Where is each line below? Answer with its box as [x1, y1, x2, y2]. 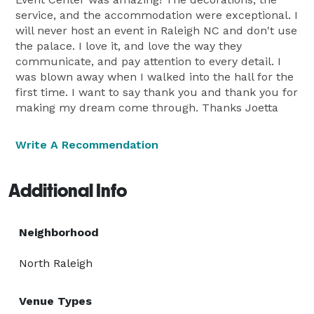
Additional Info [8, 179, 127, 201]
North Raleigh [19, 256, 93, 270]
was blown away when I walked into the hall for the [15, 69, 294, 83]
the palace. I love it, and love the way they [15, 39, 242, 53]
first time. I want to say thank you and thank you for [15, 85, 298, 99]
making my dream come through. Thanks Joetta [15, 100, 278, 114]
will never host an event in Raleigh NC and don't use [15, 23, 297, 37]
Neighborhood [19, 225, 99, 239]
